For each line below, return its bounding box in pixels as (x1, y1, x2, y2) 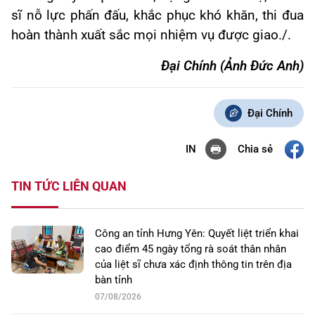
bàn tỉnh (95, 274, 132, 287)
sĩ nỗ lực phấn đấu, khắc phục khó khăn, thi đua (11, 8, 304, 24)
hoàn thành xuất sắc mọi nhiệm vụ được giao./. (11, 27, 291, 44)
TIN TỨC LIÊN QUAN (11, 179, 127, 194)
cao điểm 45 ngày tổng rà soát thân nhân (95, 243, 286, 256)
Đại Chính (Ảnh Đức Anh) (160, 58, 304, 75)
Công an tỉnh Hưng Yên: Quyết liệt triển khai (95, 227, 299, 240)
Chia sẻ (237, 142, 273, 155)
